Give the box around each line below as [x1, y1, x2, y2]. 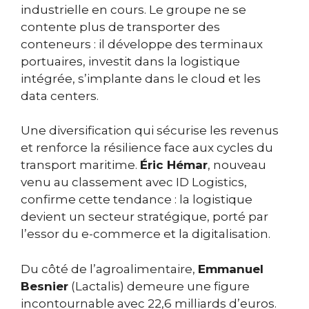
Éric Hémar [140, 158, 208, 172]
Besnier [21, 279, 68, 293]
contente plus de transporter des [21, 19, 220, 34]
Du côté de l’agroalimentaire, [21, 261, 198, 276]
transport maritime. [21, 158, 140, 172]
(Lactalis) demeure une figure [68, 279, 250, 293]
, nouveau [208, 158, 266, 172]
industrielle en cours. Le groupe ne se [21, 2, 246, 17]
